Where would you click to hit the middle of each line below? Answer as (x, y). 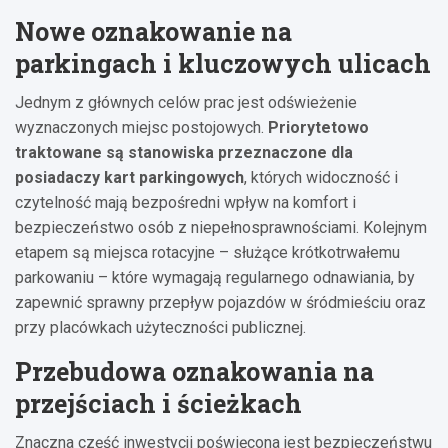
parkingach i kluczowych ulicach (223, 63)
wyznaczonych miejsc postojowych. (141, 127)
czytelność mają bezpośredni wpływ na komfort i (185, 202)
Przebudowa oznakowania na (194, 371)
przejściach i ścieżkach (158, 403)
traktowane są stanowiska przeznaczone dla (184, 152)
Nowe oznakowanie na (153, 31)
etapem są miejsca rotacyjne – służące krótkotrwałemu (207, 252)
